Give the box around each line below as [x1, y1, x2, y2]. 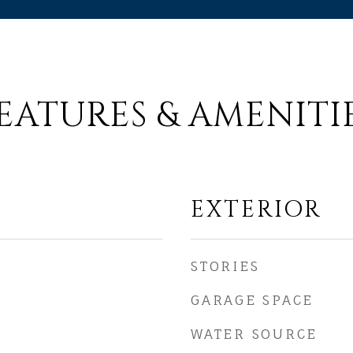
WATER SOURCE [191, 325, 318, 342]
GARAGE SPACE [191, 292, 314, 308]
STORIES [191, 258, 260, 274]
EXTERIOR [191, 195, 322, 225]
